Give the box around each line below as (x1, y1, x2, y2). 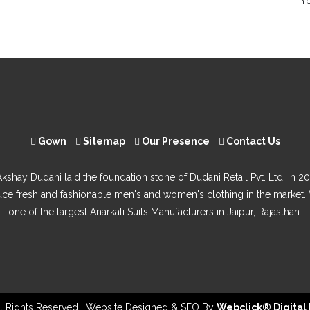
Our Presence (139, 136, 210, 147)
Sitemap (80, 136, 125, 147)
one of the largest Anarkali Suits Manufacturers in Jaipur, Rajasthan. (8, 206, 302, 217)
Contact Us (224, 136, 280, 147)
